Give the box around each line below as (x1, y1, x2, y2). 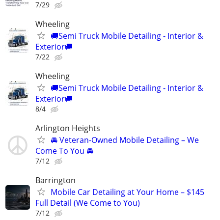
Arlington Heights (35, 123, 100, 134)
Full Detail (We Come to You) (35, 197, 140, 209)
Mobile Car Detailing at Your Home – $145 (51, 187, 204, 198)
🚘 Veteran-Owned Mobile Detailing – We (51, 135, 199, 146)
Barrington (35, 175, 76, 186)
